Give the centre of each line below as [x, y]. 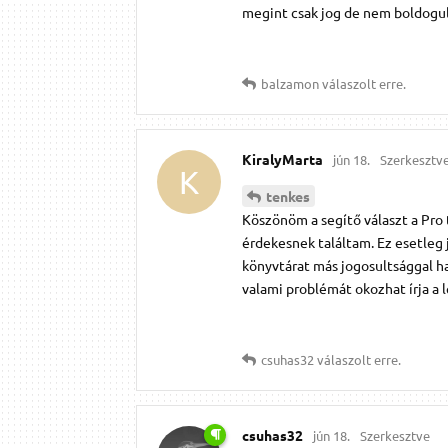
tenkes [288, 196]
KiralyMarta [282, 158]
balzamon [290, 83]
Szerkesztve [395, 436]
